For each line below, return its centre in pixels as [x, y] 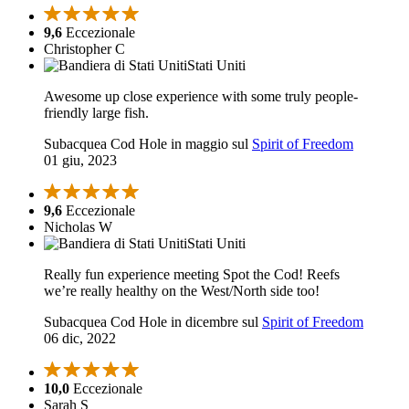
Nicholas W [78, 227]
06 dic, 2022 [80, 339]
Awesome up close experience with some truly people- [201, 97]
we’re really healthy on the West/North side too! [182, 291]
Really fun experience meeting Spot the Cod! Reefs [192, 275]
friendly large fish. [96, 113]
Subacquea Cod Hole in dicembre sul [153, 322]
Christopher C [84, 49]
